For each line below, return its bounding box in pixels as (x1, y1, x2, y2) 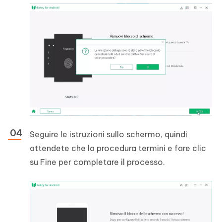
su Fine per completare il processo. (30, 157, 165, 167)
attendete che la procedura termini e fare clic (30, 143, 206, 154)
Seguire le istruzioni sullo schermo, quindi (30, 129, 187, 140)
